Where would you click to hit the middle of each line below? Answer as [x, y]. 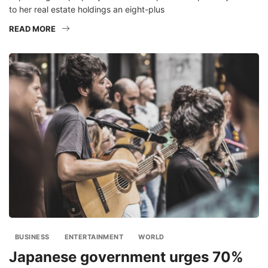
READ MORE [32, 28]
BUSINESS [32, 237]
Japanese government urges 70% [126, 257]
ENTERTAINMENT [94, 237]
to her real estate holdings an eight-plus [87, 9]
